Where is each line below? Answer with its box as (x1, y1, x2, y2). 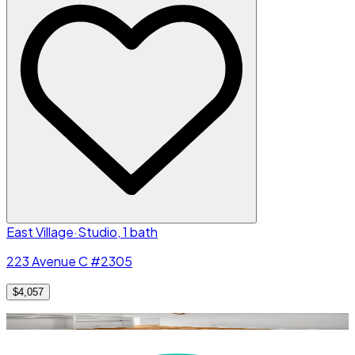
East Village (6, 223, 74, 240)
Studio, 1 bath (78, 223, 158, 240)
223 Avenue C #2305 (6, 252, 132, 269)
